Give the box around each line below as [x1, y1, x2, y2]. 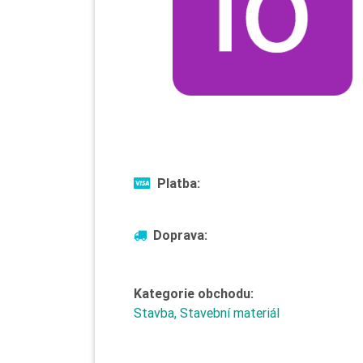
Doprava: [153, 227, 207, 243]
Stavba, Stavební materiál [134, 305, 280, 321]
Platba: [157, 175, 200, 191]
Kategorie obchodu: [134, 285, 254, 301]
